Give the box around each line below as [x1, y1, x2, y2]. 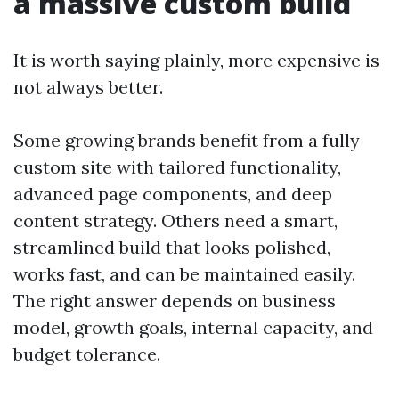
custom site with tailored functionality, [13, 156, 341, 178]
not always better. [13, 76, 163, 98]
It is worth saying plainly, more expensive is [13, 49, 379, 71]
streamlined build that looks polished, [13, 236, 330, 258]
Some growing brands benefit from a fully [13, 129, 360, 151]
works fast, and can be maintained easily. [13, 263, 355, 285]
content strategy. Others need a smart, [13, 209, 338, 232]
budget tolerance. [13, 343, 160, 365]
